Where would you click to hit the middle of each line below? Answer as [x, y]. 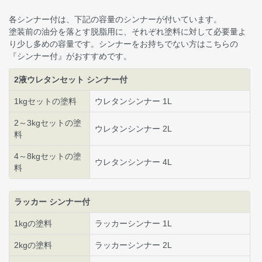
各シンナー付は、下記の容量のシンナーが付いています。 [115, 19]
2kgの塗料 [33, 245]
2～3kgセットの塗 [48, 123]
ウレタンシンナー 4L [133, 162]
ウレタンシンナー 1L [133, 101]
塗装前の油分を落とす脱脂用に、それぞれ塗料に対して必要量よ [127, 31]
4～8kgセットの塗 [48, 156]
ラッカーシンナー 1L [133, 223]
